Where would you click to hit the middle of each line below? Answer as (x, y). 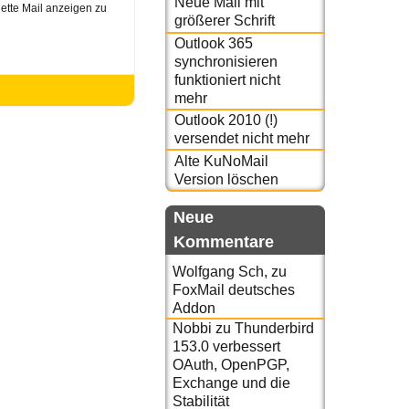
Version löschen (226, 179)
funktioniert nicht (227, 79)
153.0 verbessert (226, 346)
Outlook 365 (213, 43)
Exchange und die (231, 383)
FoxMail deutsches (234, 289)
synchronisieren (225, 61)
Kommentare (224, 241)
